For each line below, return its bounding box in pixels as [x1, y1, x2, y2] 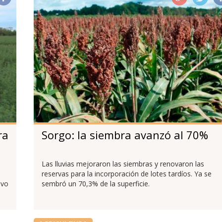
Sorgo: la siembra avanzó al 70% [41, 127, 208, 142]
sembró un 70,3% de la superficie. [41, 178, 150, 188]
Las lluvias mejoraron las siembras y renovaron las [41, 159, 204, 168]
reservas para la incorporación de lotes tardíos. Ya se [41, 168, 212, 178]
